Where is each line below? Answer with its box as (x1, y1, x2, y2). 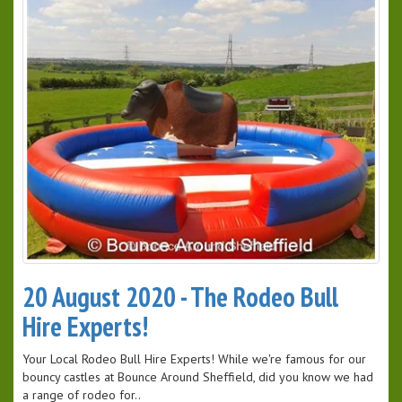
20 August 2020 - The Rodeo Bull (22, 279, 338, 315)
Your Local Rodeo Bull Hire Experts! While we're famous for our (22, 351, 366, 368)
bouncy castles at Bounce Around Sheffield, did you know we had (22, 369, 373, 386)
